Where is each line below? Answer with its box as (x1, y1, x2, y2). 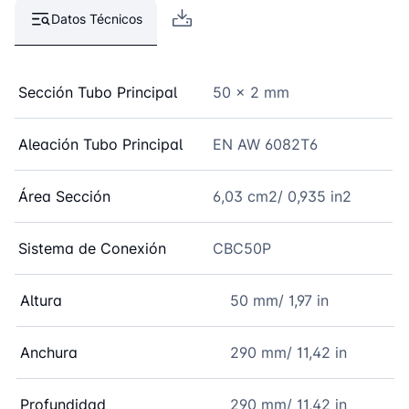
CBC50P (213, 238, 271, 257)
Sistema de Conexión (18, 238, 166, 257)
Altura (20, 290, 62, 309)
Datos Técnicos (51, 10, 142, 26)
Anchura (20, 342, 78, 362)
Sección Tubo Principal (18, 82, 177, 101)
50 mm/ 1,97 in (230, 290, 329, 309)
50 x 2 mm (213, 82, 289, 101)
